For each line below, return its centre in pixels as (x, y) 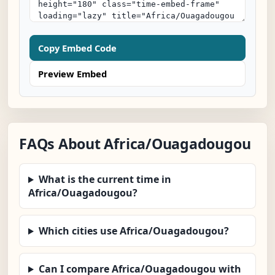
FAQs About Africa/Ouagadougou (135, 144)
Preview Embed (72, 74)
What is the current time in (105, 180)
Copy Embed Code (77, 48)
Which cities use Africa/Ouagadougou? (134, 231)
